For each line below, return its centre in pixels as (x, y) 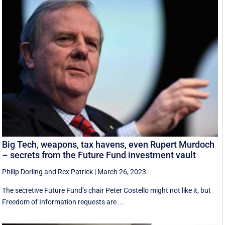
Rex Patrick (76, 172)
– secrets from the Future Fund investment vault (99, 155)
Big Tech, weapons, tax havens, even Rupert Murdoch (108, 145)
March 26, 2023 (122, 172)
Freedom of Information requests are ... (63, 202)
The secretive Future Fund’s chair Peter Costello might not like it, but (107, 191)
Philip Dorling (23, 172)
